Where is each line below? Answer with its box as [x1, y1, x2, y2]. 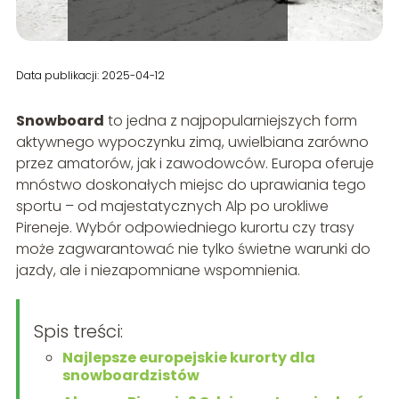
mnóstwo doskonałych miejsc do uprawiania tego [15, 174, 366, 195]
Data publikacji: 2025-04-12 [15, 67, 165, 83]
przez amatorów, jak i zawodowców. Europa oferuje [15, 152, 374, 174]
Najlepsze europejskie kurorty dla [61, 346, 315, 368]
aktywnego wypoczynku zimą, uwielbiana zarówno [15, 131, 369, 152]
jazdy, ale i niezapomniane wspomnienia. [15, 259, 300, 281]
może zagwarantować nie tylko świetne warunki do [15, 238, 370, 259]
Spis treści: [33, 318, 123, 344]
